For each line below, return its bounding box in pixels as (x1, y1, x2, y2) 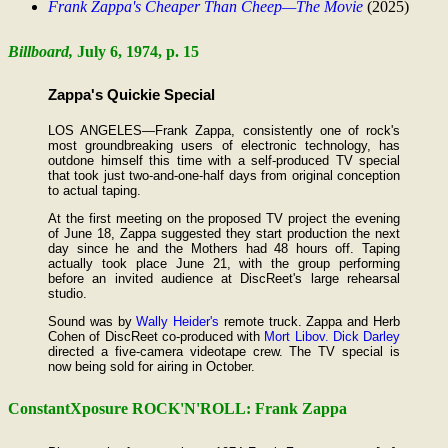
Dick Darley (332, 328, 400, 344)
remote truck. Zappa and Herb (219, 313, 401, 329)
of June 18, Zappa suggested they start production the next (48, 225, 400, 241)
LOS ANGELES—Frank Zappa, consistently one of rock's (48, 122, 400, 138)
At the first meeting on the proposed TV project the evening (48, 210, 400, 226)
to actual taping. (48, 182, 141, 198)
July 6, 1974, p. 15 (73, 42, 199, 60)
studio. (48, 285, 87, 301)
